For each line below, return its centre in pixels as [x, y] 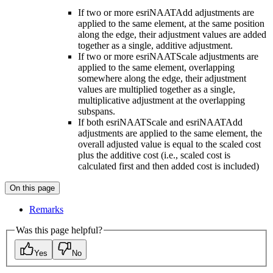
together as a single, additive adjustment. [155, 45]
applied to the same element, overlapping [156, 67]
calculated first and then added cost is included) [168, 166]
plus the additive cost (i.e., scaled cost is [154, 155]
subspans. [97, 111]
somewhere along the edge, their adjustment [162, 78]
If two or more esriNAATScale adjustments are [168, 56]
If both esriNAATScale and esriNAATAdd [160, 122]
